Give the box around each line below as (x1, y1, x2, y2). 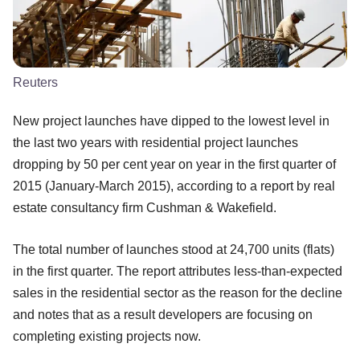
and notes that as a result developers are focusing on (13, 307, 313, 321)
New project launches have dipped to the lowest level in (13, 113, 329, 128)
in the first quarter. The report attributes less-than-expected (13, 264, 342, 278)
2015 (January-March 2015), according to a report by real (13, 178, 335, 193)
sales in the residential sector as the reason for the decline (13, 285, 342, 300)
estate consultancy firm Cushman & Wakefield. (13, 200, 276, 215)
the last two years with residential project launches (13, 135, 298, 149)
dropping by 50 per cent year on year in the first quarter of (13, 157, 336, 171)
